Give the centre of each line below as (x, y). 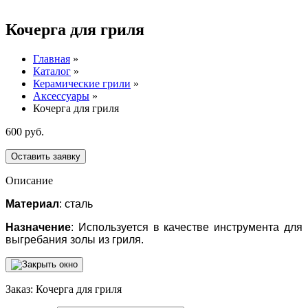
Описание (29, 180)
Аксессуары (61, 96)
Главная (52, 58)
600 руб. (25, 131)
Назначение (38, 227)
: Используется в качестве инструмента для (187, 227)
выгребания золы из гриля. (75, 239)
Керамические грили (82, 83)
